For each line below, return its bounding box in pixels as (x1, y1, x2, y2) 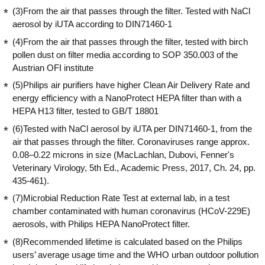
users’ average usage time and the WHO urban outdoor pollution (12, 249, 258, 260)
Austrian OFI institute (12, 62, 93, 73)
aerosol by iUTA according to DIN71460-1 (12, 19, 172, 30)
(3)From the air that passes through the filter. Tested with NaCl (12, 6, 250, 17)
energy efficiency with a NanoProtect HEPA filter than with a (12, 93, 241, 104)
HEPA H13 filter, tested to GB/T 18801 (12, 106, 159, 117)
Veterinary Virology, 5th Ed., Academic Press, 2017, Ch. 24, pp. (12, 162, 256, 173)
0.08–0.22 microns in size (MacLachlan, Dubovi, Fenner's (12, 149, 234, 160)
